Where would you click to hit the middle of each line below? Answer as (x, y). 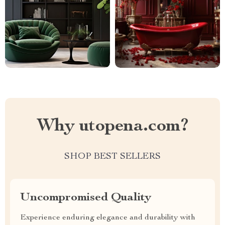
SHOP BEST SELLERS (113, 157)
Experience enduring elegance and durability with (108, 218)
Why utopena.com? (113, 127)
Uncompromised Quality (86, 198)
